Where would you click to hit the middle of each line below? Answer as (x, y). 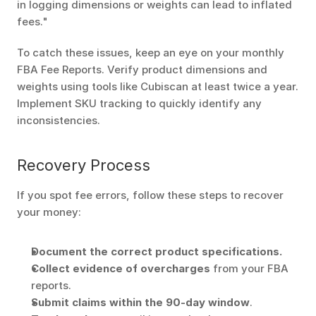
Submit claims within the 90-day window (140, 302)
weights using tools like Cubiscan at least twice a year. (158, 86)
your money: (49, 212)
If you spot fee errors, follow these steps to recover (150, 195)
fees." (34, 22)
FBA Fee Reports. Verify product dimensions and (142, 69)
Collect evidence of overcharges (121, 268)
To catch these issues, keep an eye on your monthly (151, 53)
